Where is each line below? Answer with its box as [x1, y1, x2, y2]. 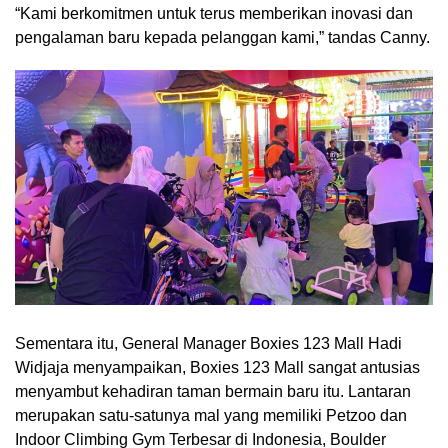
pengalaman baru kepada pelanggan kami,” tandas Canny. [15, 28, 430, 46]
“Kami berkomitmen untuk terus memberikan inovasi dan [15, 4, 413, 22]
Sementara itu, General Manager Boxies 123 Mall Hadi [15, 335, 402, 353]
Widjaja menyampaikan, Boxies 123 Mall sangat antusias [15, 359, 420, 377]
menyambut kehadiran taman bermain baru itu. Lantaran [15, 383, 411, 401]
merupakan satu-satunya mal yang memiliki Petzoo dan [15, 407, 407, 425]
